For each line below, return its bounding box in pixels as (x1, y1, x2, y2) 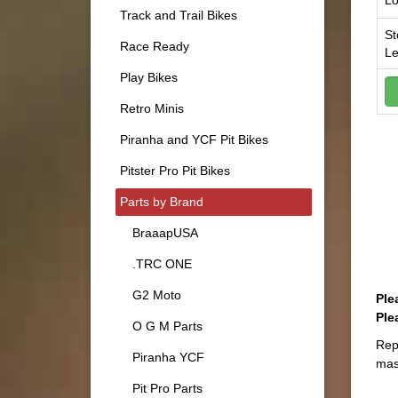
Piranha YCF (132, 349, 204, 364)
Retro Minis (120, 100, 184, 115)
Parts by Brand (120, 194, 203, 209)
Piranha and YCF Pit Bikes (120, 131, 268, 147)
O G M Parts (132, 318, 203, 333)
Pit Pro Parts (132, 380, 203, 395)
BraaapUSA (132, 225, 198, 240)
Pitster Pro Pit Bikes (120, 163, 230, 178)
